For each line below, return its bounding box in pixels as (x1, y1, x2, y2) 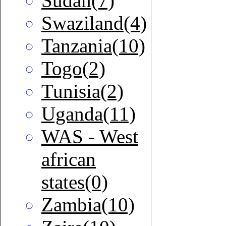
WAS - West (41, 126, 138, 148)
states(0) (41, 171, 108, 193)
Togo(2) (41, 58, 105, 80)
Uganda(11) (41, 103, 136, 125)
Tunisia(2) (41, 80, 124, 102)
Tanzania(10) (41, 35, 145, 57)
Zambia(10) (41, 194, 135, 216)
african (41, 148, 96, 171)
